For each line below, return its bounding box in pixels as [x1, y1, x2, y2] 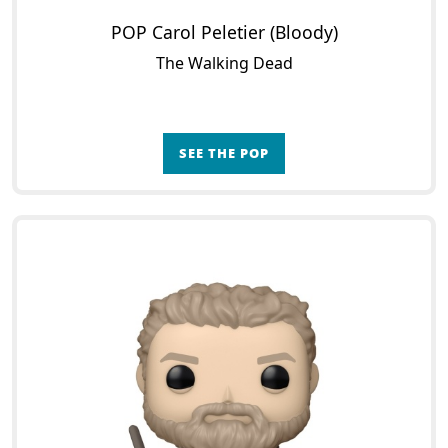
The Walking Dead [155, 52, 293, 74]
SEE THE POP [179, 144, 269, 162]
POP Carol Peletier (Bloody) [110, 20, 338, 44]
